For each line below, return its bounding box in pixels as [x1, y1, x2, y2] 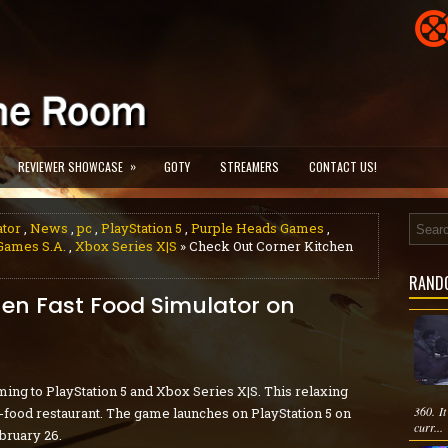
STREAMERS [220, 158, 279, 175]
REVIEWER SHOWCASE [18, 158, 123, 175]
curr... [414, 419, 443, 435]
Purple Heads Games [191, 219, 324, 237]
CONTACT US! [309, 158, 377, 175]
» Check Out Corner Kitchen [177, 237, 353, 255]
